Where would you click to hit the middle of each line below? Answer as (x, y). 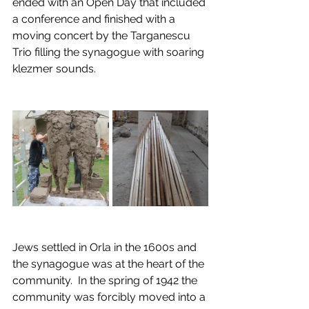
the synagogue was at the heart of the (110, 264)
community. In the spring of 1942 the (106, 280)
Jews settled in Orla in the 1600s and (106, 247)
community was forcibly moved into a (110, 297)
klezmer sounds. (54, 69)
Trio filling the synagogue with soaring (110, 52)
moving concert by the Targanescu (103, 36)
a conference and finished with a (95, 19)
